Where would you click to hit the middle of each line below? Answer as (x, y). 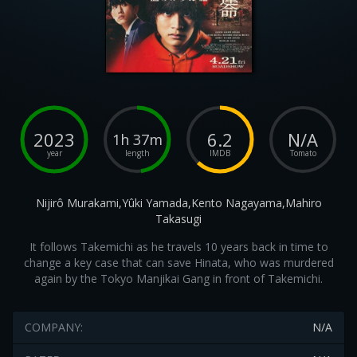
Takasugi (178, 219)
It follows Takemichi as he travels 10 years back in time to (178, 247)
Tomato (303, 153)
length (137, 153)
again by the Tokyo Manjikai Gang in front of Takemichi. (178, 279)
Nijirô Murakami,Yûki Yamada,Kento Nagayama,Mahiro (178, 203)
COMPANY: (54, 327)
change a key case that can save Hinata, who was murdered (178, 263)
